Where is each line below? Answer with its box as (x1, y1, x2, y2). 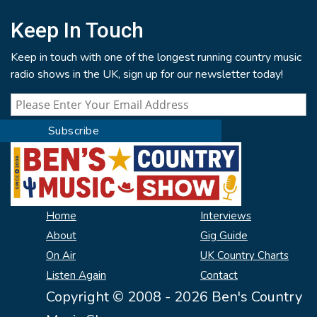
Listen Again (46, 268, 106, 283)
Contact (200, 268, 238, 283)
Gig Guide (200, 229, 248, 243)
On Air (46, 248, 76, 263)
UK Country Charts (200, 248, 289, 263)
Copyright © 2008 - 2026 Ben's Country (46, 287, 302, 307)
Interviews (200, 209, 251, 224)
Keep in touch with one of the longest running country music (11, 50, 301, 65)
